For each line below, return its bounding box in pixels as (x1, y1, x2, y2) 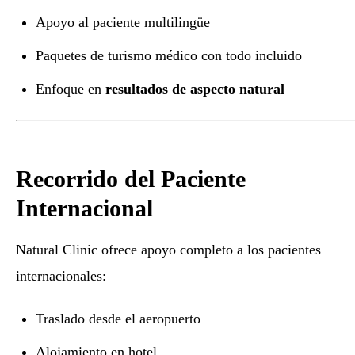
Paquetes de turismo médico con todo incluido (36, 48, 303, 64)
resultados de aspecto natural (105, 81, 285, 97)
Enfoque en (36, 81, 106, 97)
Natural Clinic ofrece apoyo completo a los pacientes (16, 241, 321, 258)
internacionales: (16, 267, 106, 284)
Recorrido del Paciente (16, 165, 246, 192)
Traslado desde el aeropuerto (36, 311, 201, 327)
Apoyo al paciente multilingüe (36, 14, 211, 31)
